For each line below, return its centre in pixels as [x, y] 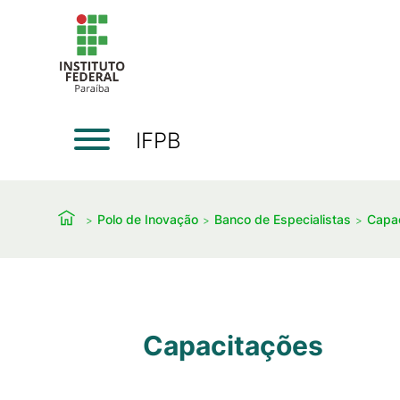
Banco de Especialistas [283, 219]
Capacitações [233, 346]
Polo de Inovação [148, 219]
